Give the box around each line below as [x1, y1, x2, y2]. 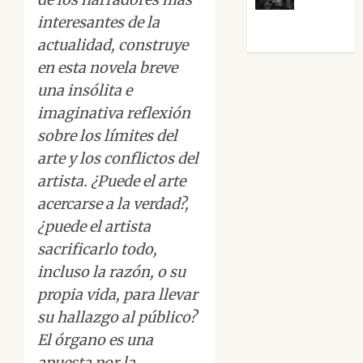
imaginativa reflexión [37, 104, 190, 123]
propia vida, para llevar [37, 285, 198, 305]
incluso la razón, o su [37, 263, 186, 282]
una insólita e [37, 81, 132, 100]
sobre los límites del [37, 126, 177, 146]
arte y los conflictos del [37, 149, 199, 169]
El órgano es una [37, 331, 153, 350]
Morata [255, 17, 306, 34]
